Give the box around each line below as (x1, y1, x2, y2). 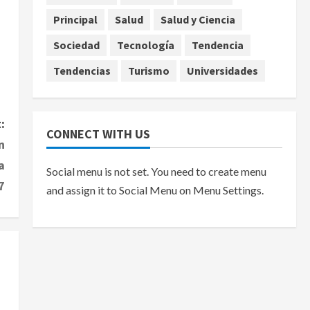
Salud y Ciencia (160, 12, 235, 27)
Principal (53, 12, 98, 27)
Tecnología (116, 38, 174, 53)
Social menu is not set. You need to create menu (46, 164, 266, 178)
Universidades (186, 64, 258, 78)
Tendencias (53, 64, 111, 78)
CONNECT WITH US (46, 125, 150, 142)
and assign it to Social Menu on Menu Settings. (46, 183, 264, 197)
